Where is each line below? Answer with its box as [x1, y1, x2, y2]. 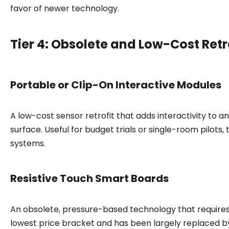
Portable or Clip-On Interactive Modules [10, 77, 221, 92]
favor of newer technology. [10, 2, 119, 14]
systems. [10, 137, 45, 149]
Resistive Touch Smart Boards [10, 171, 169, 186]
